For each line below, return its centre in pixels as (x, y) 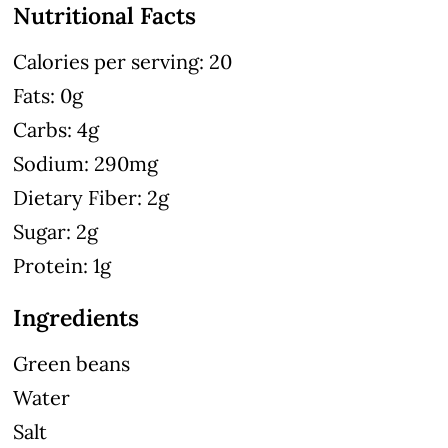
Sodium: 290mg (86, 163)
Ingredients (76, 317)
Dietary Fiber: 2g (91, 197)
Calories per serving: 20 (123, 61)
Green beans (72, 363)
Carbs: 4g (56, 129)
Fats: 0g (48, 95)
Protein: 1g (62, 265)
